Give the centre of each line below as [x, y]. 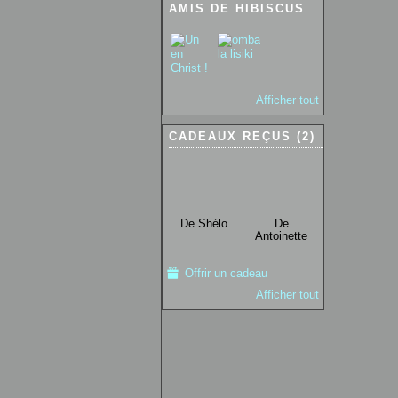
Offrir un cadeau [226, 274]
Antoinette [281, 236]
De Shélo [204, 224]
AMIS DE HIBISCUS [237, 8]
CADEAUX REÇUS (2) [242, 136]
